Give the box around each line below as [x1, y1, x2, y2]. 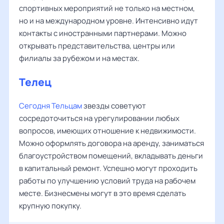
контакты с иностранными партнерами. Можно [19, 28, 186, 38]
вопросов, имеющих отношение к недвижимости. [19, 125, 196, 136]
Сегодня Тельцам [19, 100, 82, 111]
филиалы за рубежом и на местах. [19, 53, 139, 63]
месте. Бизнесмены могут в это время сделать [19, 188, 186, 198]
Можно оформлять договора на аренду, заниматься [19, 138, 204, 148]
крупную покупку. [19, 200, 81, 211]
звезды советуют [82, 100, 146, 111]
